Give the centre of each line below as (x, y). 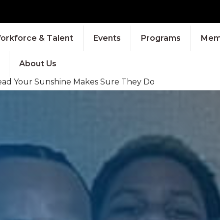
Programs (161, 38)
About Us (38, 63)
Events (107, 38)
